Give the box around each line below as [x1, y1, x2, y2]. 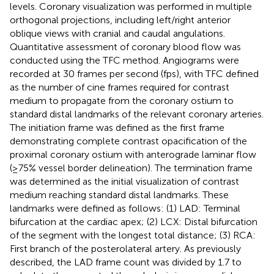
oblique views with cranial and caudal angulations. [10, 27, 225, 39]
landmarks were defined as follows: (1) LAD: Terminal [10, 202, 240, 214]
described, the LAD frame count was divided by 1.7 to [10, 256, 242, 268]
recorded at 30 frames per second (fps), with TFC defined [10, 67, 259, 80]
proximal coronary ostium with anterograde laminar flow [10, 148, 256, 160]
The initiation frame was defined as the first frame [10, 121, 224, 133]
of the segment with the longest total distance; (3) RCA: [10, 229, 256, 241]
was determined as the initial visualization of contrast [10, 175, 239, 187]
